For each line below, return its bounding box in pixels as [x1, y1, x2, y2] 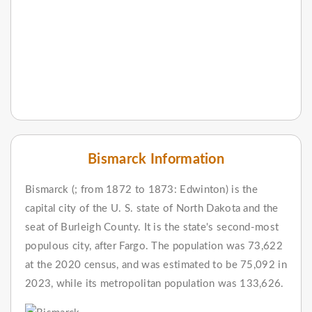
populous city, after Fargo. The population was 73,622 [25, 240, 283, 251]
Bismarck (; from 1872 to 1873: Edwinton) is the [25, 184, 258, 195]
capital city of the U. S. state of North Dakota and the [25, 203, 279, 214]
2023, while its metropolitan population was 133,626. [25, 278, 284, 289]
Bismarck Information [88, 152, 224, 166]
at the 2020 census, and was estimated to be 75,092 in [25, 259, 287, 270]
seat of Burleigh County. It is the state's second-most [25, 221, 279, 233]
